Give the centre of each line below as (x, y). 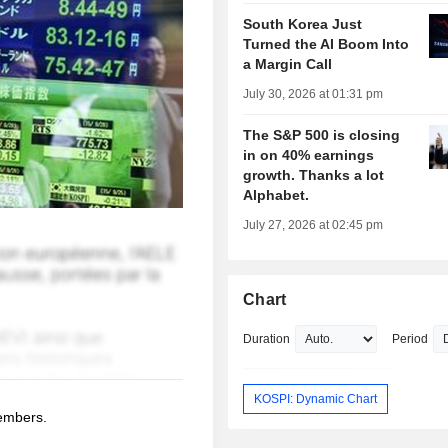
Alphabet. (276, 195)
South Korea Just (303, 24)
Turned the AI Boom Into (326, 44)
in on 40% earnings (309, 155)
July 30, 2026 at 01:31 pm (313, 94)
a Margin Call (288, 64)
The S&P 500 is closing (322, 135)
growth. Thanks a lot (314, 175)
